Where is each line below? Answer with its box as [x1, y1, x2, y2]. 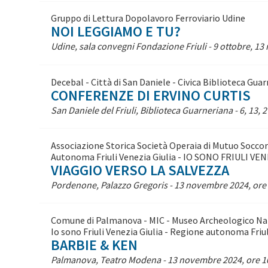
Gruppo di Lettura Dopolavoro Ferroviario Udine [50, 12, 245, 25]
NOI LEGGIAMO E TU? [50, 22, 181, 41]
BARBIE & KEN [50, 235, 138, 254]
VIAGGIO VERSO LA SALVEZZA [50, 160, 229, 179]
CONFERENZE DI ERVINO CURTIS [50, 86, 251, 105]
